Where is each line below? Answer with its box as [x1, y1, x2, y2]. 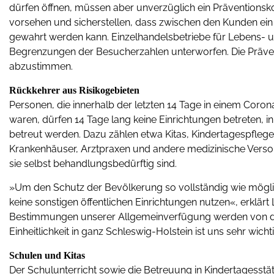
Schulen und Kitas [9, 250, 85, 261]
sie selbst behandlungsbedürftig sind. [9, 158, 177, 169]
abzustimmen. [9, 61, 73, 72]
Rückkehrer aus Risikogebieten [9, 85, 139, 95]
